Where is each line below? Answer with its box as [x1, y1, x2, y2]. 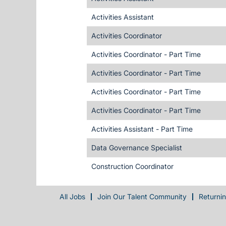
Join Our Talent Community [97, 192, 187, 201]
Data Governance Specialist [91, 143, 182, 152]
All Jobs [60, 192, 85, 201]
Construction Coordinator [91, 162, 174, 171]
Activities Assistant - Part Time [91, 125, 193, 133]
